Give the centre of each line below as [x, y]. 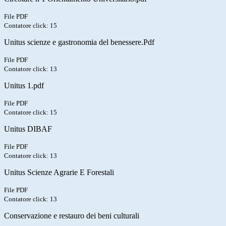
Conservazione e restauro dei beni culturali [72, 216]
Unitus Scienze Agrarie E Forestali [59, 173]
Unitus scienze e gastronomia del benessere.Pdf [79, 42]
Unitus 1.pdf [24, 86]
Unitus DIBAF [28, 129]
